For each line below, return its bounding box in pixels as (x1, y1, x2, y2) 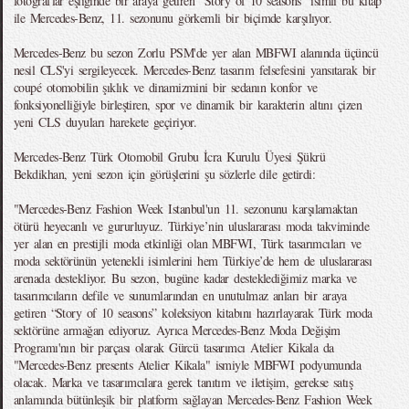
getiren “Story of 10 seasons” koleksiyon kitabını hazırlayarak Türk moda (14, 304, 372, 321)
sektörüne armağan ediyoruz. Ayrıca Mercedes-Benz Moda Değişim (14, 321, 341, 339)
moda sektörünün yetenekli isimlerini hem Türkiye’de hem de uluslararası (14, 252, 372, 269)
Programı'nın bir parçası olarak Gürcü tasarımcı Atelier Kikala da (14, 339, 334, 356)
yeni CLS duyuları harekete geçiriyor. (14, 113, 197, 131)
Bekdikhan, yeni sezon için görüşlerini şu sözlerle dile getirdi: (14, 165, 316, 183)
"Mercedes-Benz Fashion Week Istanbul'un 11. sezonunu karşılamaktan (14, 200, 358, 217)
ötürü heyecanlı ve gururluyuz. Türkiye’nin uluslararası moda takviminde (14, 217, 370, 235)
